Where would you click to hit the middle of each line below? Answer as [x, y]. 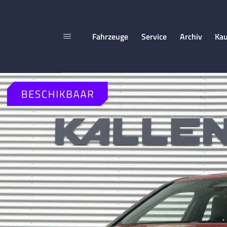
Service [154, 36]
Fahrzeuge [110, 36]
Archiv [191, 36]
